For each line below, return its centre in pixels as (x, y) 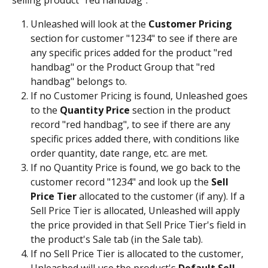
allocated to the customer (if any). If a (162, 197)
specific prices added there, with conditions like (136, 139)
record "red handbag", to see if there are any (132, 125)
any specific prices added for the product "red (133, 53)
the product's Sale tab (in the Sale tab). (117, 240)
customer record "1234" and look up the (121, 182)
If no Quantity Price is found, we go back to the (137, 168)
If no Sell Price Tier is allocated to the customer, (138, 254)
